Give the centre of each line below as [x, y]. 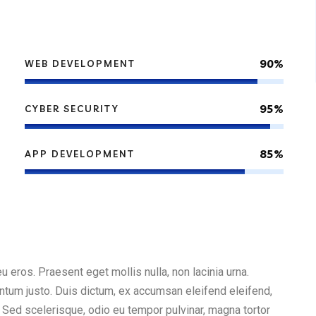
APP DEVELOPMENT [80, 154]
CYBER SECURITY [72, 109]
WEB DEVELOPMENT [80, 64]
